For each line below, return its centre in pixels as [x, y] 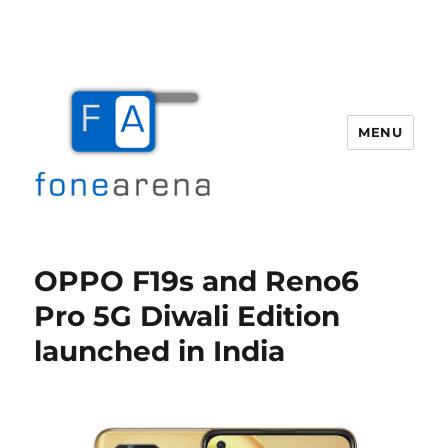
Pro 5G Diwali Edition [187, 316]
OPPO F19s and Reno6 [197, 281]
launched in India [160, 351]
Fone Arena [105, 250]
